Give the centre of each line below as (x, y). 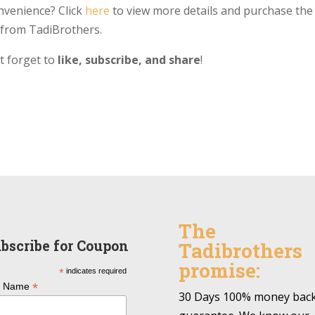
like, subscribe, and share (129, 60)
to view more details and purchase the (212, 11)
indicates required (95, 270)
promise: (219, 270)
